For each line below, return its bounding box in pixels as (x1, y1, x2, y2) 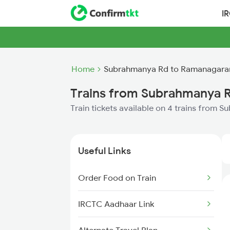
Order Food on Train (78, 172, 156, 183)
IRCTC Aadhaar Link (78, 199, 154, 209)
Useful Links (78, 145, 131, 157)
